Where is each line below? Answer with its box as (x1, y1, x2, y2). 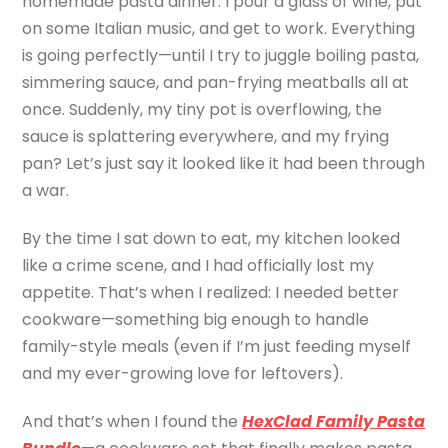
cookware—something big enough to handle (22, 307, 370, 331)
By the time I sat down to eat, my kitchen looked (22, 226, 401, 250)
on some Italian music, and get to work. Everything (22, 16, 416, 40)
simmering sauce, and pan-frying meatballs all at (22, 70, 410, 94)
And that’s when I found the (22, 409, 243, 433)
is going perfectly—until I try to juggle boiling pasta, (22, 43, 420, 67)
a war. (22, 178, 70, 202)
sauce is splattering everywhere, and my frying (22, 124, 390, 148)
